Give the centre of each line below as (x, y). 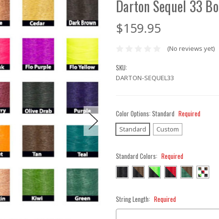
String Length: (134, 199)
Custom (167, 129)
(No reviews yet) (191, 49)
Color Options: (134, 113)
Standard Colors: (137, 156)
